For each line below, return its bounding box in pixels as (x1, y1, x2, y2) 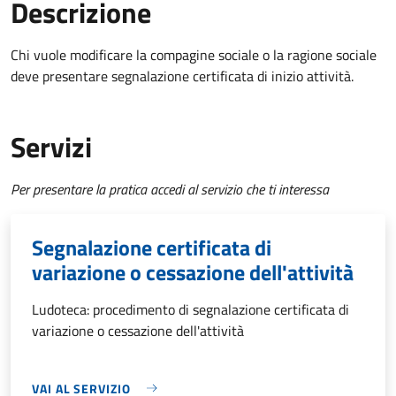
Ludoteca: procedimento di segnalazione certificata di (32, 298, 349, 320)
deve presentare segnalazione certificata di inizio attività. (11, 65, 354, 87)
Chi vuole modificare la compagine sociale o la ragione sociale (11, 43, 377, 65)
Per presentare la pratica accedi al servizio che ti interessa (11, 178, 329, 200)
